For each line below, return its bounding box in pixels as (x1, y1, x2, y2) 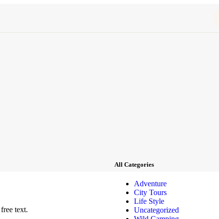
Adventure (134, 179, 167, 188)
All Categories (114, 160, 154, 168)
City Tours (134, 188, 167, 197)
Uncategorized (134, 206, 179, 215)
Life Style (134, 197, 164, 206)
